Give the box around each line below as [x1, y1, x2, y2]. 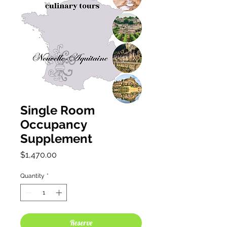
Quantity [20, 172, 45, 180]
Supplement [20, 131, 92, 146]
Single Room [20, 103, 95, 118]
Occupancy [20, 117, 87, 132]
